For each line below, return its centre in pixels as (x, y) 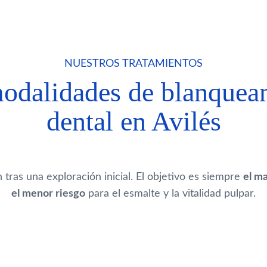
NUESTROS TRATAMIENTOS (133, 64)
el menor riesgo (48, 194)
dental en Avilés (133, 122)
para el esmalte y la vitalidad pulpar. (170, 194)
